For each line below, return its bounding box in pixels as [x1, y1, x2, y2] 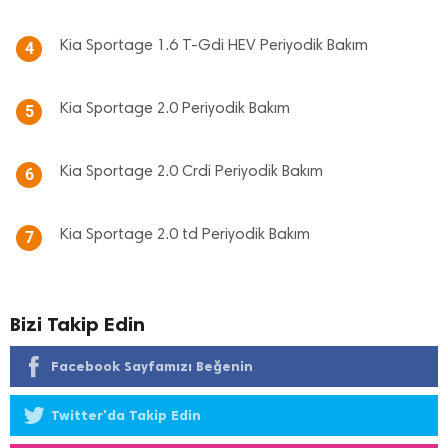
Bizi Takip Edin [10, 312, 145, 336]
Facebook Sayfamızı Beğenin [51, 358, 253, 375]
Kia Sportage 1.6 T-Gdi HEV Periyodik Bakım [60, 38, 368, 54]
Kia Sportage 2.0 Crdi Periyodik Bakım [60, 164, 323, 180]
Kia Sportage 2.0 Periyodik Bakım [60, 101, 290, 117]
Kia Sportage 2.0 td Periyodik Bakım [60, 227, 310, 243]
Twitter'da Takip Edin [51, 407, 201, 424]
